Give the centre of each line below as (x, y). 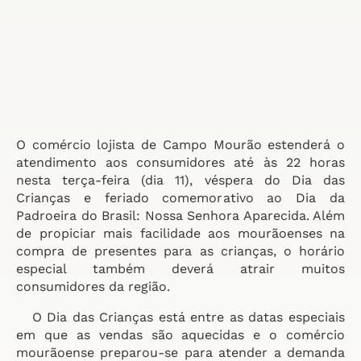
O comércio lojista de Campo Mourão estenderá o (180, 145)
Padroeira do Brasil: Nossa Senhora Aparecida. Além (180, 216)
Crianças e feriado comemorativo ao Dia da (180, 198)
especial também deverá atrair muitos (180, 269)
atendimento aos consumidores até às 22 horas (180, 162)
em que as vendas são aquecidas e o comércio (180, 335)
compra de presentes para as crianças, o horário (180, 251)
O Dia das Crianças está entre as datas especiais (180, 317)
